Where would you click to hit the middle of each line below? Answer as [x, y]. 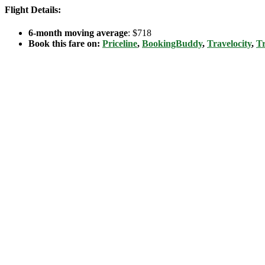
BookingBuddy [172, 43]
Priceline [120, 43]
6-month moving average [78, 33]
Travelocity [229, 43]
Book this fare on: [65, 43]
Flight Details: [33, 9]
